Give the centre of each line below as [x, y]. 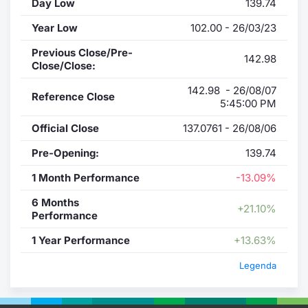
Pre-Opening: [65, 153]
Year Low [55, 27]
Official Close [65, 128]
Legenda [258, 265]
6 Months [55, 202]
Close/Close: [64, 65]
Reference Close [73, 96]
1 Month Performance [86, 177]
